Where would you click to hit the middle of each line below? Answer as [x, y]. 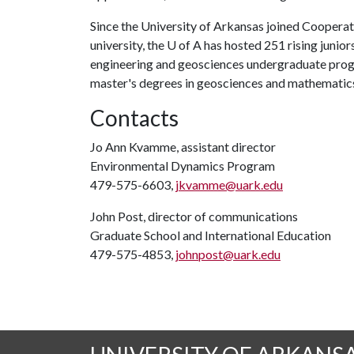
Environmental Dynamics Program [183, 166]
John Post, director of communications [194, 216]
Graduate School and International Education [211, 235]
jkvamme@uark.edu [229, 185]
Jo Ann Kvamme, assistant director [183, 147]
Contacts [134, 118]
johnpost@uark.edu [228, 254]
